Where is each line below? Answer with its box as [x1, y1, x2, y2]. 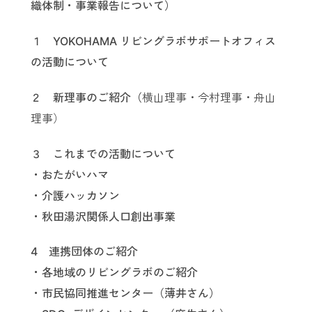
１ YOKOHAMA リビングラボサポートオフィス [31, 34, 276, 49]
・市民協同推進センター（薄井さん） [31, 286, 220, 301]
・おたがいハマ [31, 167, 109, 182]
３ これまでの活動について [31, 146, 175, 161]
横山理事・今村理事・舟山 [142, 90, 276, 104]
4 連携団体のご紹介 [31, 244, 138, 259]
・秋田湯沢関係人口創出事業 [31, 209, 175, 224]
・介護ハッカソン [31, 188, 120, 203]
